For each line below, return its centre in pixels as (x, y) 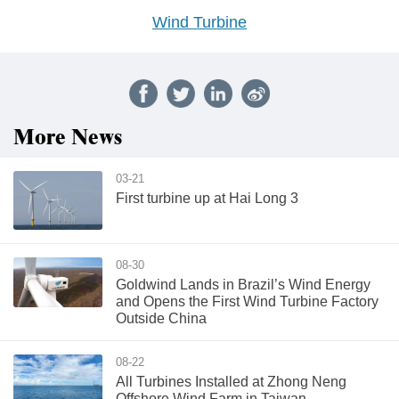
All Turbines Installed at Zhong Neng (231, 381)
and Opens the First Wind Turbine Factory (247, 301)
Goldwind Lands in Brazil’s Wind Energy (243, 284)
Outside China (161, 318)
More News (68, 138)
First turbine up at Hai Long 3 (207, 198)
